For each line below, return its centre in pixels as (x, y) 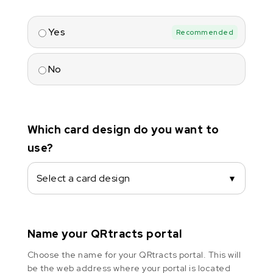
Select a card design (83, 179)
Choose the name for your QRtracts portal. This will (134, 255)
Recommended (205, 32)
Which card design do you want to (123, 130)
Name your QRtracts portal (105, 234)
